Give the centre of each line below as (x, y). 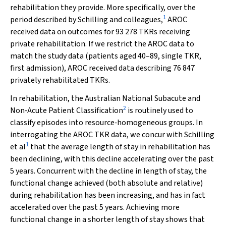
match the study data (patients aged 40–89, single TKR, (106, 56)
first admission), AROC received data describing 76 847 (102, 68)
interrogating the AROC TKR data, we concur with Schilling (112, 135)
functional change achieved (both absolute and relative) (106, 183)
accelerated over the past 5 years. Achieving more (95, 207)
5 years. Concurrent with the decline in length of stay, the (108, 171)
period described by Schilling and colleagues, (87, 20)
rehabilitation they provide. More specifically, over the (103, 8)
